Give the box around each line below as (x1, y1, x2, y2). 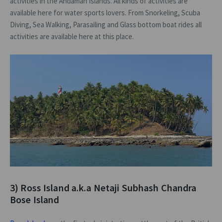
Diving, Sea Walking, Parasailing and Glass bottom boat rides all (10, 20, 202, 30)
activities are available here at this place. (10, 32, 134, 42)
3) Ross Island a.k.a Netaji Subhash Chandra (10, 181, 197, 194)
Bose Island (10, 193, 59, 206)
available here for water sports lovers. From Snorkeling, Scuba (10, 8, 200, 18)
